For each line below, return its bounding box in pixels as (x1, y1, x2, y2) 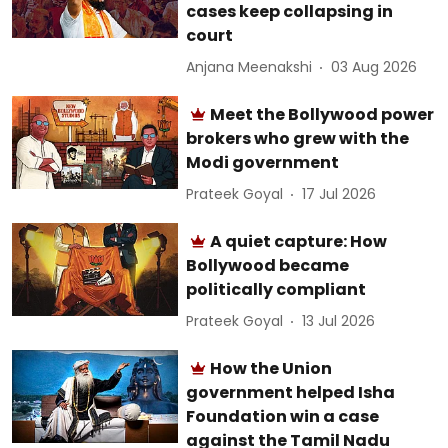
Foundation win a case (186, 404, 380, 428)
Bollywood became (186, 253, 350, 277)
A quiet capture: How (210, 229, 388, 253)
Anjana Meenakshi (186, 57, 313, 77)
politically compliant (186, 277, 367, 301)
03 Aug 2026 (331, 57, 418, 77)
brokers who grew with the (186, 126, 410, 150)
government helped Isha (186, 380, 396, 404)
